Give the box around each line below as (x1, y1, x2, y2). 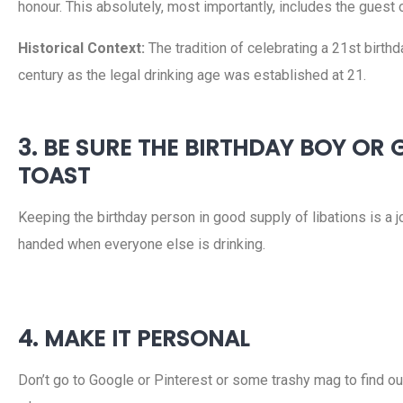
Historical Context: (18, 40, 145, 57)
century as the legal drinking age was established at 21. (18, 67, 366, 84)
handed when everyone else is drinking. (18, 236, 265, 253)
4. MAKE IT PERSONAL (18, 323, 249, 354)
